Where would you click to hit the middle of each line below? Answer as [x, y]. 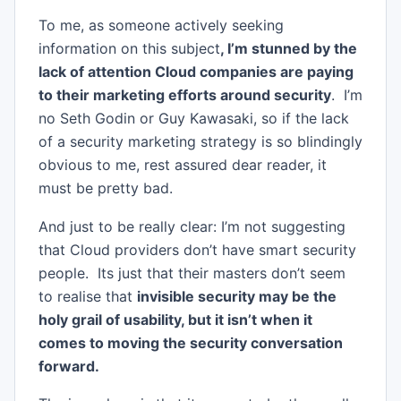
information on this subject [129, 48]
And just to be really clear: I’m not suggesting [192, 226]
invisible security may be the [236, 296]
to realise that [87, 296]
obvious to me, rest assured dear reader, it [182, 164]
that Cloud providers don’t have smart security [197, 249]
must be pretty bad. [105, 188]
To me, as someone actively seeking [161, 25]
